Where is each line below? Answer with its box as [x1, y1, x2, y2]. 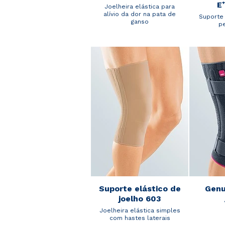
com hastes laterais [109, 214, 170, 222]
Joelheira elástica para [104, 3, 175, 10]
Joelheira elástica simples [99, 207, 180, 214]
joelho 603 [118, 194, 161, 204]
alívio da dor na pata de [103, 10, 176, 18]
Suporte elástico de [98, 184, 181, 194]
